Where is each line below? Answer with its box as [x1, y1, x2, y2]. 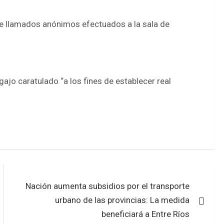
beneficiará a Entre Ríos [101, 209, 190, 219]
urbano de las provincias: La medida [55, 195, 190, 205]
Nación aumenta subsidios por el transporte [25, 181, 190, 191]
